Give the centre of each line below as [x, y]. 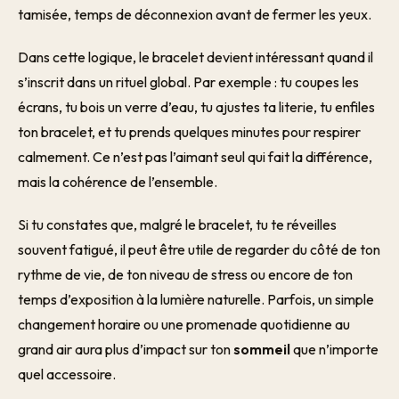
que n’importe [334, 349]
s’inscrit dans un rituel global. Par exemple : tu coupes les [188, 82]
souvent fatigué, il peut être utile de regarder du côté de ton [199, 249]
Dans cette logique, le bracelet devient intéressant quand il [195, 57]
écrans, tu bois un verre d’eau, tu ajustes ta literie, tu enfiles [196, 107]
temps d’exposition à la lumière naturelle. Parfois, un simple [196, 299]
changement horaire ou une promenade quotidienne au [184, 324]
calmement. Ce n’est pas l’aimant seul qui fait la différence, [195, 157]
